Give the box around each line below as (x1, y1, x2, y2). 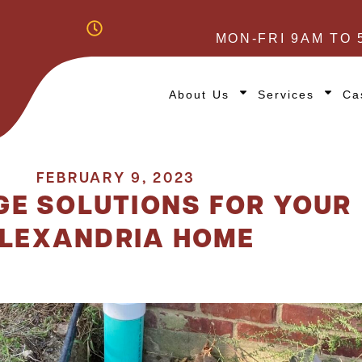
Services (257, 88, 315, 102)
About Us (169, 88, 229, 102)
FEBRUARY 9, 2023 (36, 167, 196, 188)
